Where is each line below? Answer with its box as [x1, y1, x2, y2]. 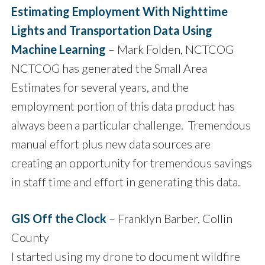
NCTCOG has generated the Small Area [11, 61, 207, 76]
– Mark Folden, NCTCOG [106, 42, 234, 57]
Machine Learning [11, 42, 106, 57]
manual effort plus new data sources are [11, 137, 211, 151]
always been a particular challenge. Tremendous [11, 118, 251, 132]
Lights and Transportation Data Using [11, 23, 212, 38]
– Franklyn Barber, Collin [106, 211, 232, 226]
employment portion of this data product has [11, 99, 235, 114]
